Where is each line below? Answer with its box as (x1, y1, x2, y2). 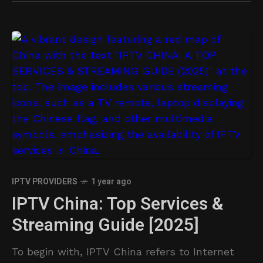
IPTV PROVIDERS (12, 176, 77, 188)
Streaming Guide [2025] (12, 213, 199, 238)
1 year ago (91, 176, 131, 188)
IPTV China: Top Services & (12, 191, 224, 217)
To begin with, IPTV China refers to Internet (12, 245, 234, 258)
